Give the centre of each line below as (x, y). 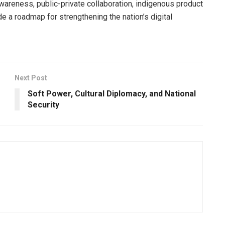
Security (43, 104)
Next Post (31, 78)
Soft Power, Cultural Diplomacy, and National (112, 93)
